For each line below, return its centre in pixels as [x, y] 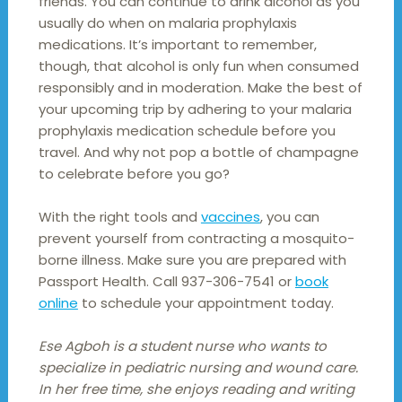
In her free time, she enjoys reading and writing [196, 389]
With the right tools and [119, 216]
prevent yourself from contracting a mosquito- [196, 238]
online [58, 302]
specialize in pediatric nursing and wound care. [198, 367]
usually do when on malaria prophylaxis [167, 22]
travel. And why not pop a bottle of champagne [198, 152]
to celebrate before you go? [134, 173]
